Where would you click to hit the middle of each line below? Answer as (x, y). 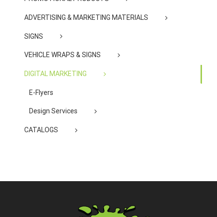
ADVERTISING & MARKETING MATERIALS (86, 17)
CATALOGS (41, 130)
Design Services (53, 111)
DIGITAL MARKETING (55, 74)
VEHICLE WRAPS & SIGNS (62, 55)
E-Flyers (41, 92)
